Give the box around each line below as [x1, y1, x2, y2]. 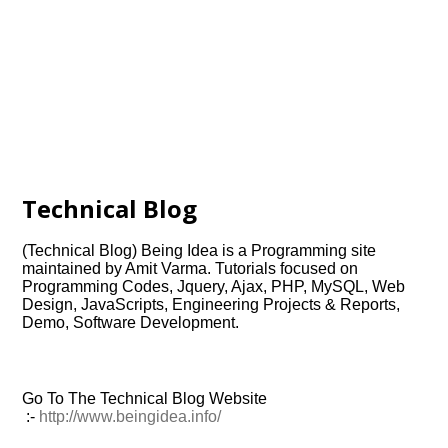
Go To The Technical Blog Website [22, 390, 268, 407]
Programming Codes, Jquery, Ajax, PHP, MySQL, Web [22, 278, 406, 295]
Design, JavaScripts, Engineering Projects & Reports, [22, 296, 401, 313]
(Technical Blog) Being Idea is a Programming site [22, 242, 377, 259]
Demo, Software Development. [22, 314, 240, 331]
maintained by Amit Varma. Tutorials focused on [22, 260, 359, 277]
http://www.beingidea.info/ [39, 408, 222, 425]
